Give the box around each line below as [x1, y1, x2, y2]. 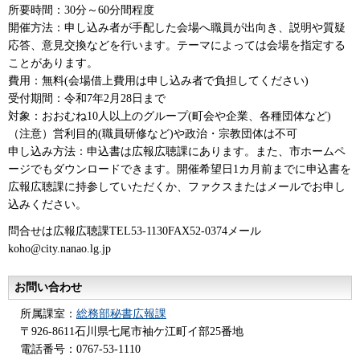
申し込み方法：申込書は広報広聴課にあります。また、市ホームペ [8, 145, 346, 158]
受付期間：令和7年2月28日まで [8, 92, 166, 105]
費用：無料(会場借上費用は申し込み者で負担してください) [8, 75, 309, 88]
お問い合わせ [14, 280, 82, 293]
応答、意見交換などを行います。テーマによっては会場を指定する [8, 39, 346, 52]
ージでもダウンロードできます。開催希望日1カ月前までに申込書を [8, 163, 351, 176]
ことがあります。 [8, 57, 98, 70]
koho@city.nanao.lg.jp [8, 243, 111, 256]
